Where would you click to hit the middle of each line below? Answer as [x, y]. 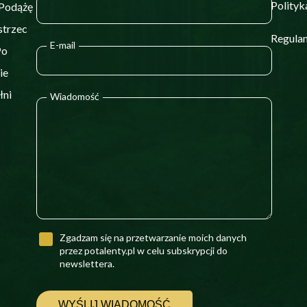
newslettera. [87, 263]
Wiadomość [75, 96]
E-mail [63, 45]
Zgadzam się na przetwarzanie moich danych [153, 237]
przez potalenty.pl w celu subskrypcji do [144, 250]
